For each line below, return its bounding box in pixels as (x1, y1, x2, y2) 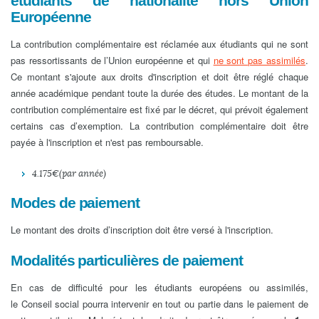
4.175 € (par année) (32, 168, 106, 179)
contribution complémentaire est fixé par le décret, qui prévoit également (11, 103, 308, 116)
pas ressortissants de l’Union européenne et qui (11, 53, 214, 67)
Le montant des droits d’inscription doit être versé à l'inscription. (11, 223, 276, 236)
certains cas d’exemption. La (11, 119, 146, 132)
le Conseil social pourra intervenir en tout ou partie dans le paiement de (11, 297, 308, 310)
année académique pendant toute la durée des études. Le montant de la (11, 86, 308, 100)
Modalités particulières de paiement (11, 252, 244, 268)
